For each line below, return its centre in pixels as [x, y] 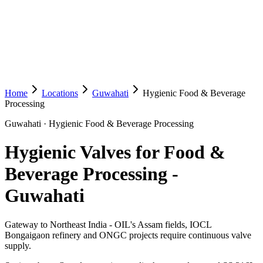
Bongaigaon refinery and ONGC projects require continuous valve [128, 235]
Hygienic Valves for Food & [115, 152]
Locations [60, 93]
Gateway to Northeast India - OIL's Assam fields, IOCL [108, 224]
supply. [18, 245]
